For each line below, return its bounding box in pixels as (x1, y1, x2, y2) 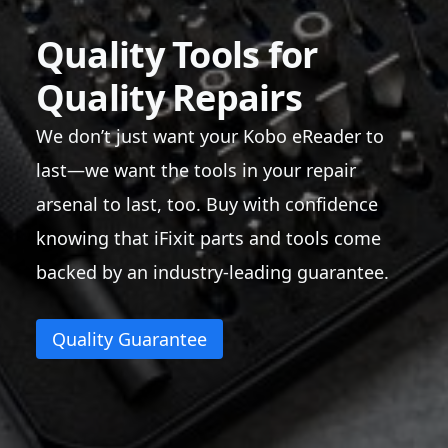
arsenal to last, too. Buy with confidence (35, 191, 378, 216)
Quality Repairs (35, 72, 303, 122)
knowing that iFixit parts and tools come (35, 225, 381, 250)
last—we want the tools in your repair (35, 157, 356, 182)
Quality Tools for (35, 29, 318, 79)
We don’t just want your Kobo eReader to (35, 123, 384, 148)
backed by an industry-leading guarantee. (35, 259, 389, 284)
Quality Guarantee (51, 326, 207, 351)
